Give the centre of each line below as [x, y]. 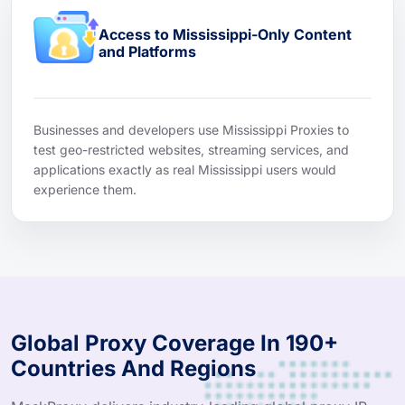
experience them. [85, 189]
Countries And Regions [133, 368]
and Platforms [147, 51]
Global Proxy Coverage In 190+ [174, 343]
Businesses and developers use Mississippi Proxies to [191, 129]
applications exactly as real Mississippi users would [185, 169]
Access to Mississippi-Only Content [225, 34]
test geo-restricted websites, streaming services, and [191, 149]
